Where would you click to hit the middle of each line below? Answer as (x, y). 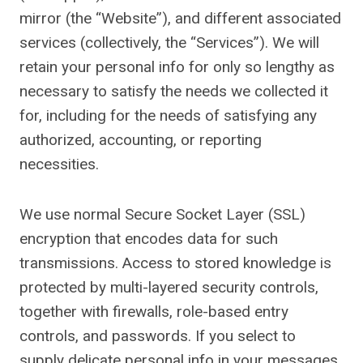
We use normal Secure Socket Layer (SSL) (162, 214)
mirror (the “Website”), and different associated (180, 18)
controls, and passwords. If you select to (158, 336)
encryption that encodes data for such (149, 239)
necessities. (59, 164)
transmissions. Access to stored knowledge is (175, 263)
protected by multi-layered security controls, (169, 287)
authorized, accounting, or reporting (141, 140)
